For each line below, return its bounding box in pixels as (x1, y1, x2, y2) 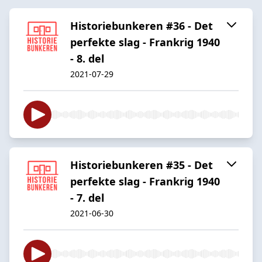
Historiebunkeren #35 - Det (70, 157, 213, 172)
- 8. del (70, 51, 104, 65)
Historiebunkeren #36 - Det (70, 18, 213, 33)
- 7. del (70, 190, 104, 205)
